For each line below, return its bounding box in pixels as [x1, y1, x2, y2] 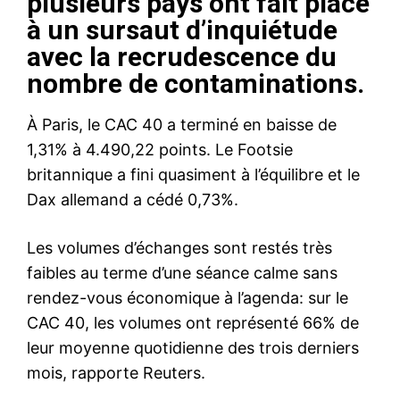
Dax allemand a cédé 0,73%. [27, 189, 238, 209]
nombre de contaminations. [27, 67, 364, 99]
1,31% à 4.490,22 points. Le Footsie [27, 139, 293, 159]
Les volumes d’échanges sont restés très [27, 237, 332, 257]
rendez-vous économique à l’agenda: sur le [27, 287, 348, 307]
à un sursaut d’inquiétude [27, 13, 337, 46]
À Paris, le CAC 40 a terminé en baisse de [27, 114, 337, 134]
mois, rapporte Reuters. [27, 362, 205, 382]
